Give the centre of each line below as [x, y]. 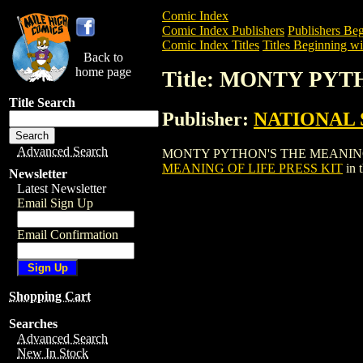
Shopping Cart [50, 296]
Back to [103, 57]
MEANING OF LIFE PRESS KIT [252, 168]
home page [103, 72]
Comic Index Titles [211, 45]
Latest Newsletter [62, 188]
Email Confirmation [68, 235]
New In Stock [53, 353]
